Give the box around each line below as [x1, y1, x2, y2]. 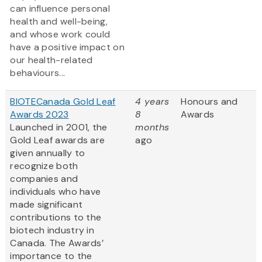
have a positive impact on [10, 41, 125, 54]
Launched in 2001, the [10, 121, 108, 134]
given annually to [10, 147, 85, 160]
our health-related [10, 54, 93, 67]
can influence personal [10, 2, 110, 15]
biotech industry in [10, 224, 95, 237]
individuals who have [10, 185, 101, 198]
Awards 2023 [10, 108, 69, 121]
